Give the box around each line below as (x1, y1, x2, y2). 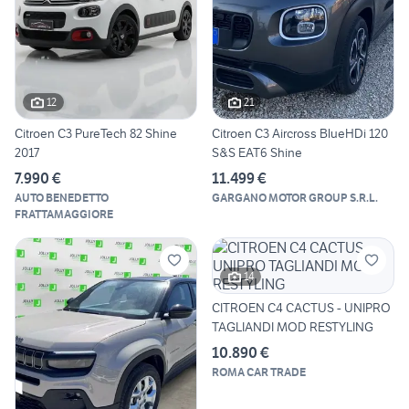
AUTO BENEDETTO (15, 190, 109, 204)
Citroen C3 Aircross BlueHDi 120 (212, 124, 388, 142)
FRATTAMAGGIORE (15, 206, 113, 221)
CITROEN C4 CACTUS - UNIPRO (212, 299, 391, 316)
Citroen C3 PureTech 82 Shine (15, 124, 177, 142)
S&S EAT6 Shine (212, 143, 302, 161)
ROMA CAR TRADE (212, 364, 306, 379)
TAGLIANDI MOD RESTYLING (212, 318, 373, 335)
